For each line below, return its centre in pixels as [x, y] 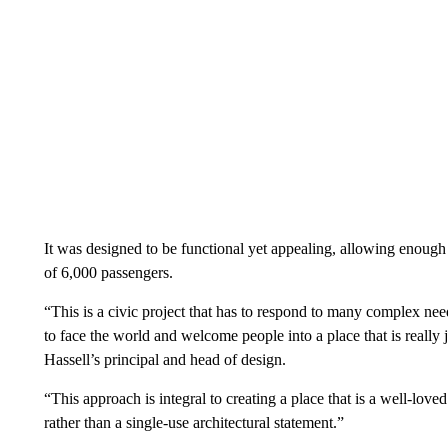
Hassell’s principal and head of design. [164, 359]
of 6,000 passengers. [108, 272]
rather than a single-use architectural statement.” [193, 422]
